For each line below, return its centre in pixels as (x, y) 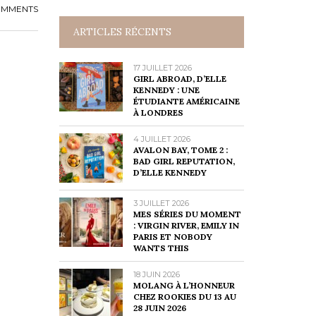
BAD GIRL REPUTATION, (184, 161)
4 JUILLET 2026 (162, 139)
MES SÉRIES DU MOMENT (187, 214)
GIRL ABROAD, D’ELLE (180, 79)
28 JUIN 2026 (159, 308)
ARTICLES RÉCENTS (122, 32)
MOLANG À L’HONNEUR (184, 285)
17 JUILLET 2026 (162, 68)
